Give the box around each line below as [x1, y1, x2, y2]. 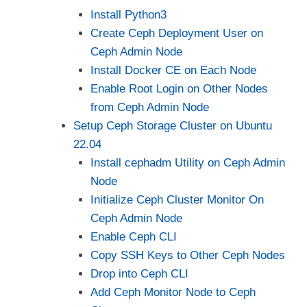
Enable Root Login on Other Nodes [90, 82, 268, 95]
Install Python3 [90, 8, 167, 21]
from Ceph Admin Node [90, 100, 209, 114]
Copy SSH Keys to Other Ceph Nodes [90, 248, 285, 262]
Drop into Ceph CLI [90, 267, 188, 280]
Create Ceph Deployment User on [90, 26, 263, 40]
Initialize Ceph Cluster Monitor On [90, 193, 264, 206]
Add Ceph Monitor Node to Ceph [90, 285, 256, 299]
